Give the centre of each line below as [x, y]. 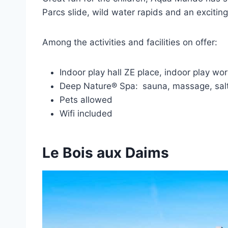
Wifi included [86, 113]
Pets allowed [86, 99]
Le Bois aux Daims [106, 152]
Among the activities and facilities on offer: [130, 42]
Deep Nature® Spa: [99, 86]
